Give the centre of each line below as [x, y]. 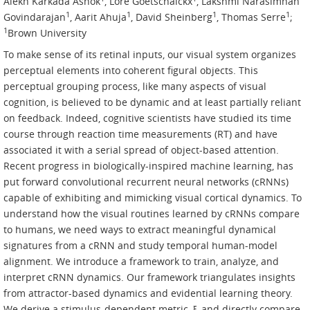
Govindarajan [35, 17]
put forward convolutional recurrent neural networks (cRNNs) [146, 182]
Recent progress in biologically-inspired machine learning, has [148, 166]
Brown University [47, 33]
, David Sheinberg [172, 17]
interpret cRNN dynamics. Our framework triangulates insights [149, 277]
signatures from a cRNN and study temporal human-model [140, 246]
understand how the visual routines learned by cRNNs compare [152, 214]
